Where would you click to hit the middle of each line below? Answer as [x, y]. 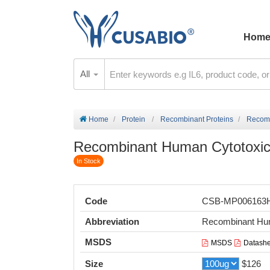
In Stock [89, 161]
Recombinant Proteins [197, 119]
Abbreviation [112, 221]
